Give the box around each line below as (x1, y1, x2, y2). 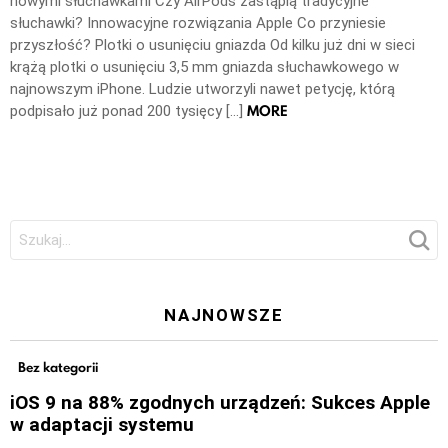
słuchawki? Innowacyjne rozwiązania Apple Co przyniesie (10, 14, 386, 33)
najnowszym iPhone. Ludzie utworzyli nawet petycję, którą (10, 80, 395, 99)
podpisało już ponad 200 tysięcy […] (10, 102, 247, 121)
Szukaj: (9, 217, 54, 236)
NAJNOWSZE (164, 304, 284, 325)
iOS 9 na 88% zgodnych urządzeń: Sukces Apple (10, 390, 430, 414)
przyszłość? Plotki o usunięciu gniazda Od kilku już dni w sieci (10, 36, 415, 55)
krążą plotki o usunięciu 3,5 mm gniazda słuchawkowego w (10, 58, 399, 77)
